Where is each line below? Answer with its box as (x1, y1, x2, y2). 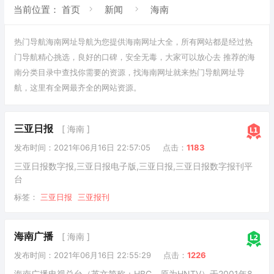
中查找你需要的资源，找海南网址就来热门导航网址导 (54, 67, 245, 77)
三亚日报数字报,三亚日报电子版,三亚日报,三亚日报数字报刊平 (14, 161, 253, 171)
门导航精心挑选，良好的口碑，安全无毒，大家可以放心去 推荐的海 (14, 52, 255, 62)
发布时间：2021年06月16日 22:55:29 (14, 250, 151, 260)
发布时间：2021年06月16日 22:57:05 (14, 143, 150, 152)
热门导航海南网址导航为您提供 (14, 37, 125, 46)
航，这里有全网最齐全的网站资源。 (14, 83, 141, 92)
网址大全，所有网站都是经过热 (141, 37, 253, 46)
